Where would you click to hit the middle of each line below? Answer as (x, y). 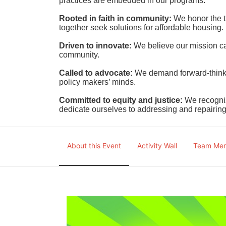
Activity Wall (157, 145)
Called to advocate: (96, 73)
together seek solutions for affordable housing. (141, 27)
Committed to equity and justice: (121, 100)
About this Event (94, 145)
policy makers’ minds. (97, 82)
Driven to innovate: (95, 46)
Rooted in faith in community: (116, 18)
